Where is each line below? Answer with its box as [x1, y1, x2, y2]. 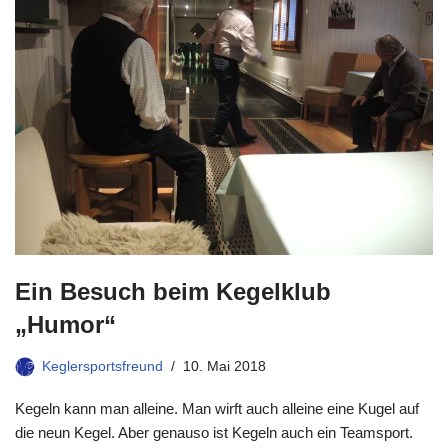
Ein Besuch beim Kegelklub [15, 277, 331, 305]
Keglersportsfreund [42, 358, 163, 374]
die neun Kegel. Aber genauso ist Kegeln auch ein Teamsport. [15, 423, 413, 441]
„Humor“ [15, 310, 116, 338]
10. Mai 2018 [183, 358, 266, 374]
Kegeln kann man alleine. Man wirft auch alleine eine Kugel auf [15, 399, 419, 417]
